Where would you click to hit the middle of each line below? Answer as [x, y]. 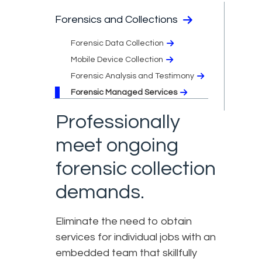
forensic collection [136, 168]
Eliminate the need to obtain [124, 221]
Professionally [118, 122]
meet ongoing [117, 145]
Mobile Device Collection [117, 59]
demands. [100, 192]
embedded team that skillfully [126, 253]
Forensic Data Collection [117, 43]
